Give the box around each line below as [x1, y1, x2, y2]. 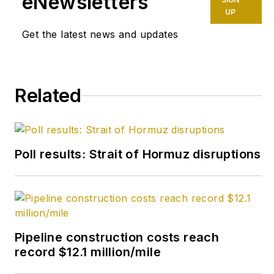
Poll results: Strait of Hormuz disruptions [15, 147, 261, 162]
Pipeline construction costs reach [15, 230, 220, 245]
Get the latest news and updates [22, 28, 179, 41]
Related [15, 84, 81, 107]
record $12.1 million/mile [15, 245, 161, 260]
